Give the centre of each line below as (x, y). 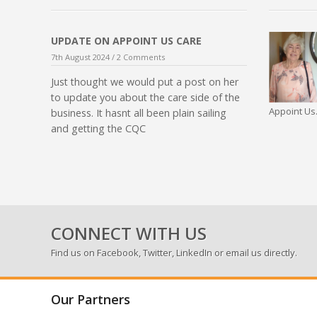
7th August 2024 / (84, 57)
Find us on (74, 252)
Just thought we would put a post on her (145, 81)
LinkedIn (194, 252)
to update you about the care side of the (145, 97)
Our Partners (91, 299)
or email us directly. (255, 252)
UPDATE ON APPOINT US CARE (126, 40)
